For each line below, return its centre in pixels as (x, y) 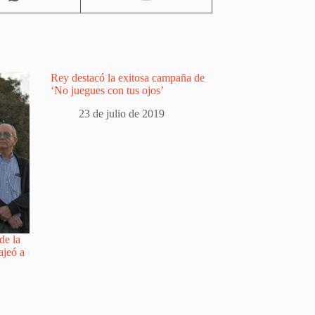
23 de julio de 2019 (122, 113)
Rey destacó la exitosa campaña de (128, 77)
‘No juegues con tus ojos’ (107, 90)
